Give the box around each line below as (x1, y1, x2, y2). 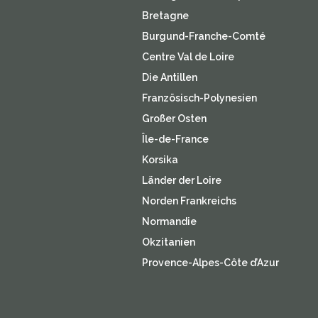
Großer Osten (141, 113, 207, 124)
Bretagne (141, 10, 189, 21)
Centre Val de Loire (141, 51, 234, 62)
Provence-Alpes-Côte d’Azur (141, 257, 279, 268)
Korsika (141, 154, 178, 165)
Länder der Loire (141, 175, 221, 186)
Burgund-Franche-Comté (141, 31, 265, 42)
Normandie (141, 216, 197, 227)
